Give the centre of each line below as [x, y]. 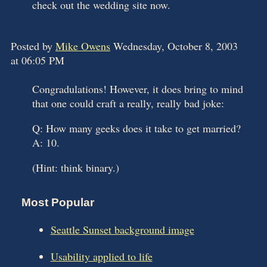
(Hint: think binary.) [76, 168]
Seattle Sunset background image [122, 229]
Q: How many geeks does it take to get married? [136, 128]
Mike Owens [83, 46]
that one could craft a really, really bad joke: [128, 103]
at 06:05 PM [38, 60]
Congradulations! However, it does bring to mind [138, 89]
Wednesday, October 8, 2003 [174, 46]
